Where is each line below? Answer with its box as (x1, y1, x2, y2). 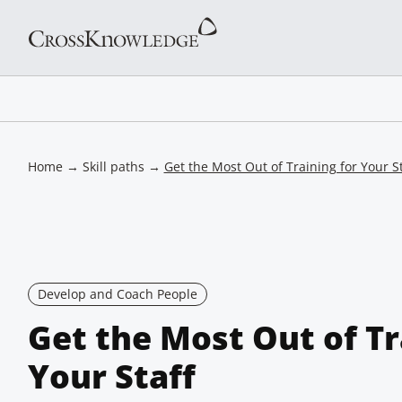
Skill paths (82, 158, 144, 175)
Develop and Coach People (37, 285, 197, 302)
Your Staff (27, 354, 196, 398)
